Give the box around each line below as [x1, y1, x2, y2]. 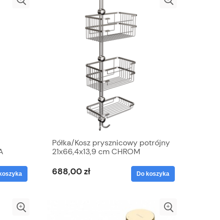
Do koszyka [137, 170, 169, 177]
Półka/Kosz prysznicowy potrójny [52, 137, 170, 148]
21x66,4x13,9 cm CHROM [52, 146, 140, 157]
